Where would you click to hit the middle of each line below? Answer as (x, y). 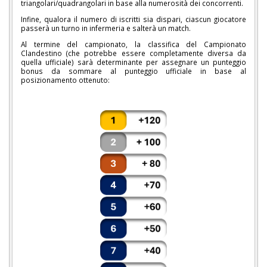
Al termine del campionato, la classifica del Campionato (133, 44)
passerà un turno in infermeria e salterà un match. (106, 28)
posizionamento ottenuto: (65, 80)
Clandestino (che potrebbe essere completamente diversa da (133, 53)
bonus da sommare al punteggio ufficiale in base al (133, 71)
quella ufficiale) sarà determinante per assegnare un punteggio (133, 62)
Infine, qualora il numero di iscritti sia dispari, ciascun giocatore (133, 19)
